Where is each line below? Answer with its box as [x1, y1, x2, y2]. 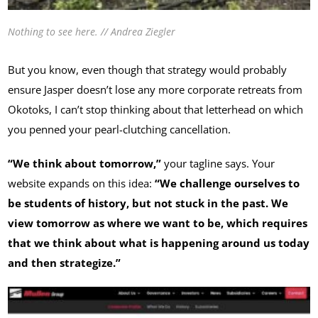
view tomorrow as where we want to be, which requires [8, 215, 308, 230]
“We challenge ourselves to [155, 175, 300, 190]
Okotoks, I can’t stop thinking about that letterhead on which [8, 102, 304, 116]
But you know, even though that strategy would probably [8, 62, 287, 77]
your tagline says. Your [161, 155, 275, 170]
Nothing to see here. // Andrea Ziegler [8, 24, 176, 38]
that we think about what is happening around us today [8, 235, 310, 250]
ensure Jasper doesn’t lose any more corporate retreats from [8, 82, 303, 97]
